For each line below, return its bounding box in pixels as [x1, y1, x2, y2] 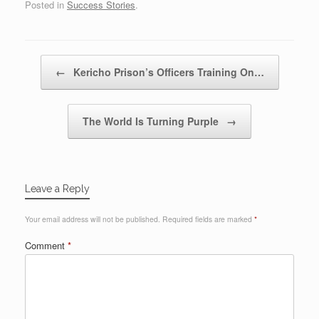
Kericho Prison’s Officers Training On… [70, 65, 264, 80]
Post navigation [25, 56, 89, 68]
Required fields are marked [162, 214, 254, 225]
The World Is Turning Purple [83, 114, 221, 129]
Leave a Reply [25, 183, 90, 195]
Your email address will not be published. [25, 214, 160, 225]
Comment [25, 239, 68, 253]
